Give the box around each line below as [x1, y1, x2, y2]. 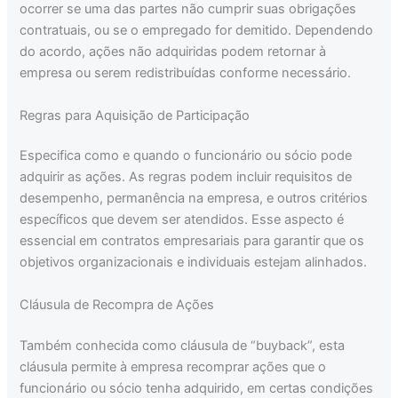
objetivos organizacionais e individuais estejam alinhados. [20, 254, 368, 271]
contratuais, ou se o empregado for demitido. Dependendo [20, 22, 374, 39]
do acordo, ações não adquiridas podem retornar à [20, 44, 327, 60]
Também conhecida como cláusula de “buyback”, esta [20, 337, 346, 354]
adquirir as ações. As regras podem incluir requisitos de [20, 169, 353, 186]
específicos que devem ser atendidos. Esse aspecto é [20, 211, 345, 228]
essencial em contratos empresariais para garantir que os [20, 233, 365, 250]
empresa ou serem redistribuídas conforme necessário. [20, 65, 352, 82]
